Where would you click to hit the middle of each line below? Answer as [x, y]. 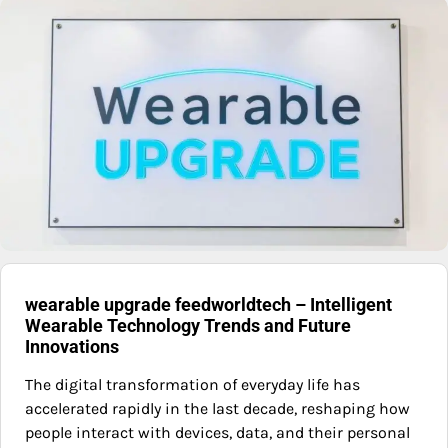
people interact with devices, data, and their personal [217, 433]
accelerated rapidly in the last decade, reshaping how [217, 409]
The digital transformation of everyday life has [192, 385]
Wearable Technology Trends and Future [188, 326]
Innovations [72, 347]
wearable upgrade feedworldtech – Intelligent [208, 305]
